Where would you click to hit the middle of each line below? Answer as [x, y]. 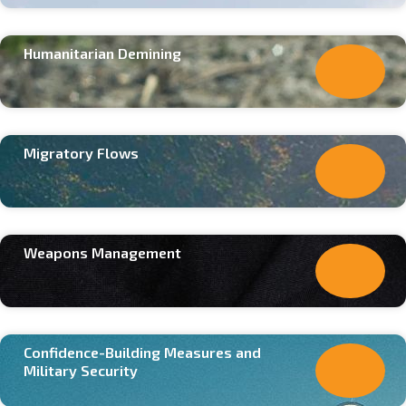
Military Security [81, 371]
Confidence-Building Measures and [142, 353]
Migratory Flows [81, 153]
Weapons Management [102, 253]
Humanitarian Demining [102, 53]
